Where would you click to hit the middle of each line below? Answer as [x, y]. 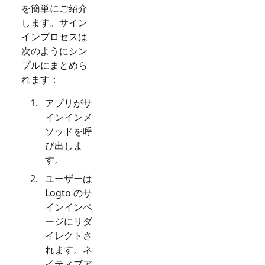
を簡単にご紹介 [54, 8]
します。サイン [54, 22]
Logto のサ [69, 193]
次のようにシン [54, 51]
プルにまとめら [54, 65]
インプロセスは [54, 36]
